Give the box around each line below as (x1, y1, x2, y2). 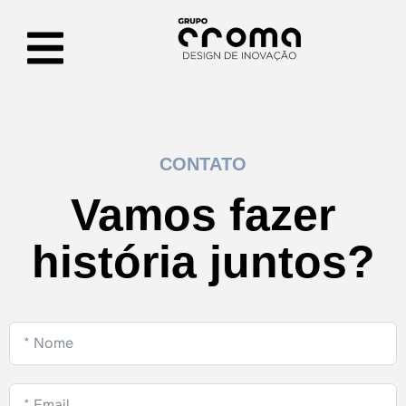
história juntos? (31, 236, 375, 287)
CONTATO (159, 153, 246, 174)
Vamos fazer (71, 188, 335, 240)
